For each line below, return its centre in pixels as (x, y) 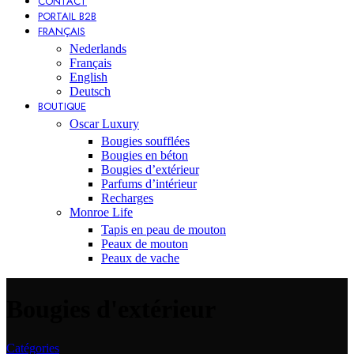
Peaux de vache (140, 258)
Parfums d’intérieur (149, 184)
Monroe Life (101, 212)
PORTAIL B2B (67, 16)
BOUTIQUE (62, 106)
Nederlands (98, 49)
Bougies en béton (145, 155)
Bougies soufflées (145, 141)
